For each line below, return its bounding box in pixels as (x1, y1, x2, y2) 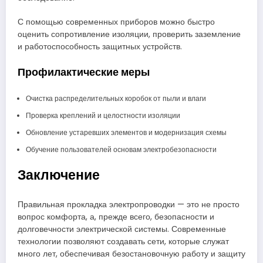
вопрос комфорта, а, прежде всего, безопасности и (18, 211, 214, 222)
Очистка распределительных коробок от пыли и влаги (25, 93, 206, 104)
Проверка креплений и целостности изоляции (25, 110, 180, 121)
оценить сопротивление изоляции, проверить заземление (18, 28, 241, 40)
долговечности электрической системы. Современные (18, 223, 226, 235)
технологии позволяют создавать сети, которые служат (18, 235, 229, 247)
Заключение (18, 166, 100, 185)
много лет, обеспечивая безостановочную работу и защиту (18, 248, 245, 259)
